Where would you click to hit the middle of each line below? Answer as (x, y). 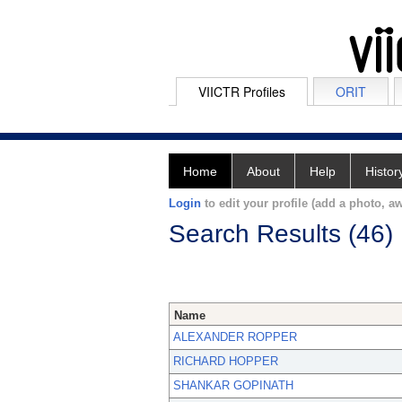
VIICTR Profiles (242, 92)
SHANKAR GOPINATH (233, 386)
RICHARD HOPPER (226, 362)
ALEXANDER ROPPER (235, 337)
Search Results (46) (281, 234)
